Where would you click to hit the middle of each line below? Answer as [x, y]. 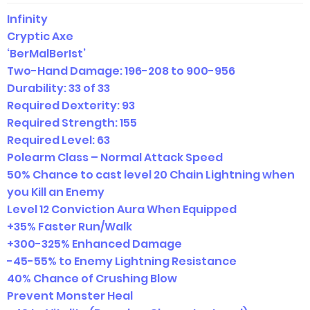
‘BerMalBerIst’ [46, 54]
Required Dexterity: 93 [71, 106]
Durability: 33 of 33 [58, 88]
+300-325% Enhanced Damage [94, 244]
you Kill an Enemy [56, 192]
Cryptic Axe [40, 36]
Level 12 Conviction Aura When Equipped [122, 209]
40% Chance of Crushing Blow [92, 279]
